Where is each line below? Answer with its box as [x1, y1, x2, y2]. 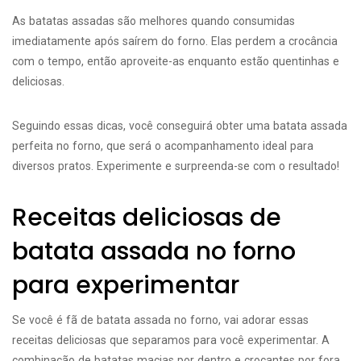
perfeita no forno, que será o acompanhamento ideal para [12, 139, 313, 152]
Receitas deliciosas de [12, 201, 281, 234]
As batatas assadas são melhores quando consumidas [12, 15, 295, 27]
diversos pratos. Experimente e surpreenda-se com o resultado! [12, 160, 339, 172]
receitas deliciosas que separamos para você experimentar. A [12, 334, 330, 346]
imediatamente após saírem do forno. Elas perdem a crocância [12, 35, 338, 48]
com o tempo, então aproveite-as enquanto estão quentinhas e [12, 55, 339, 68]
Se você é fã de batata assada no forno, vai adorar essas [12, 313, 309, 326]
